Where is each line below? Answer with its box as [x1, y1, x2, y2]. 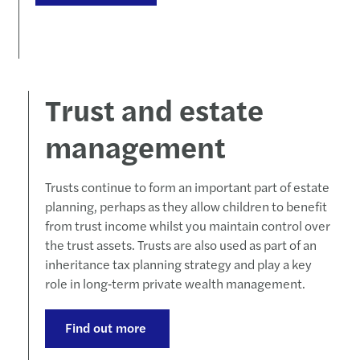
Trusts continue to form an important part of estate [44, 178, 329, 196]
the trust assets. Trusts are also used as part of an [44, 235, 317, 254]
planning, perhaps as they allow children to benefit [44, 197, 327, 215]
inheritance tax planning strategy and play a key [44, 255, 312, 273]
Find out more [64, 318, 149, 337]
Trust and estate [44, 88, 264, 130]
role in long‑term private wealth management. [44, 274, 305, 292]
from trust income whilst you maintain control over [44, 216, 330, 235]
